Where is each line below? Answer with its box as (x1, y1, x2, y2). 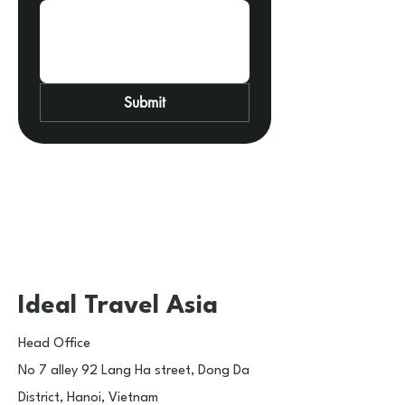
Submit (124, 93, 165, 112)
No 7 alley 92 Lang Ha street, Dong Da (18, 364, 250, 378)
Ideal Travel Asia (18, 294, 218, 319)
